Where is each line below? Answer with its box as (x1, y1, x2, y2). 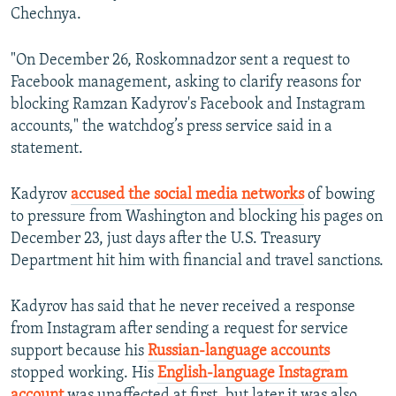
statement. (11, 141, 83, 158)
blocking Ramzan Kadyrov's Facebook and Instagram (11, 96, 365, 114)
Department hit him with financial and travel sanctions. (11, 253, 384, 270)
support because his (11, 343, 148, 361)
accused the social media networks (71, 187, 304, 204)
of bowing (304, 187, 375, 204)
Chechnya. (11, 6, 81, 24)
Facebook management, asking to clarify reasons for (11, 74, 361, 92)
